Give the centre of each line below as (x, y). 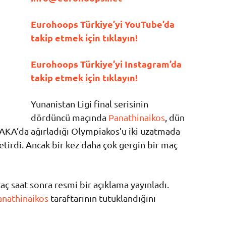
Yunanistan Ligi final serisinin (89, 103)
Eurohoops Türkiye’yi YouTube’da (102, 24)
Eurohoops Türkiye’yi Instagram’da (106, 64)
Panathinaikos (136, 117)
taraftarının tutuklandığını (102, 198)
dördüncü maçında (69, 117)
